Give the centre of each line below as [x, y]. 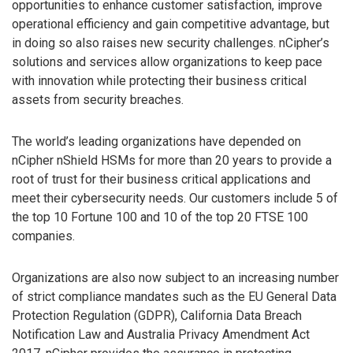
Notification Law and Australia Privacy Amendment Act [161, 334]
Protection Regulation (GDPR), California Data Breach [157, 315]
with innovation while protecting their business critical [159, 81]
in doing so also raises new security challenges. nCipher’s [171, 43]
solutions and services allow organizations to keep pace [167, 62]
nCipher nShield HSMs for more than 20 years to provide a [172, 161]
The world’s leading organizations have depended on [156, 142]
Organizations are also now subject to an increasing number [175, 277]
